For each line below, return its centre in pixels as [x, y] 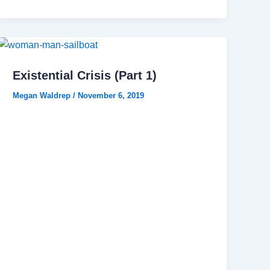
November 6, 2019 [111, 96]
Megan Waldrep [43, 96]
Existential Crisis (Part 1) [85, 76]
